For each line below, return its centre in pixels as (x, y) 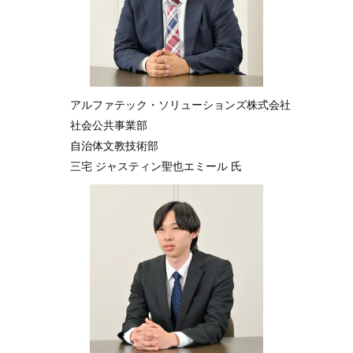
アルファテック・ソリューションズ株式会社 (180, 105)
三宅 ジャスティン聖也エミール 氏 (156, 166)
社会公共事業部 (109, 125)
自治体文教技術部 (114, 146)
